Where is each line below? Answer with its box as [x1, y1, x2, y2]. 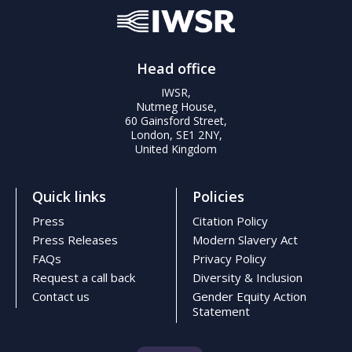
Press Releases [32, 231, 118, 247]
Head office [136, 58, 216, 78]
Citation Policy [192, 212, 268, 229]
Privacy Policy [192, 250, 266, 266]
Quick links [32, 186, 106, 206]
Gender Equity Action [192, 288, 306, 304]
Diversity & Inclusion [192, 269, 302, 285]
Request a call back [32, 269, 135, 285]
